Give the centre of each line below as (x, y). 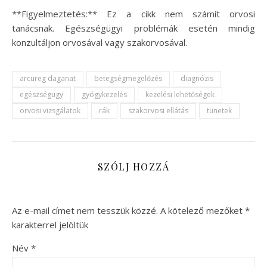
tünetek (219, 111)
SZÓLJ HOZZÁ (133, 167)
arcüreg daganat (48, 78)
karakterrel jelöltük (50, 225)
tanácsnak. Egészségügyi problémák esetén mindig (133, 28)
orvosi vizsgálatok (50, 111)
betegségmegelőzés (128, 78)
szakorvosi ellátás (158, 111)
